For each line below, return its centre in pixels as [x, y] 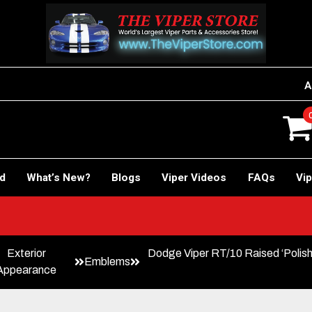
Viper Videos [194, 177]
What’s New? [58, 177]
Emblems [107, 261]
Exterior [26, 253]
